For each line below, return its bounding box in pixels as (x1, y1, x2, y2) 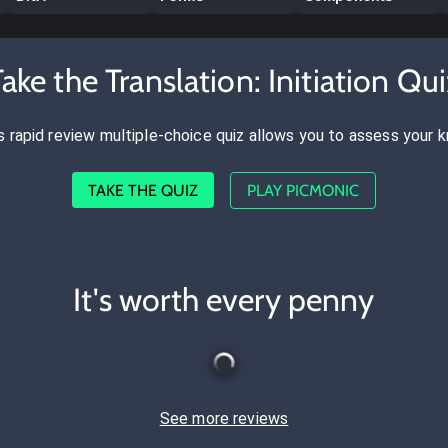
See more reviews (159, 408, 289, 428)
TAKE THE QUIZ (88, 180, 198, 200)
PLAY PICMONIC (247, 180, 359, 200)
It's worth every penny (73, 279, 375, 319)
